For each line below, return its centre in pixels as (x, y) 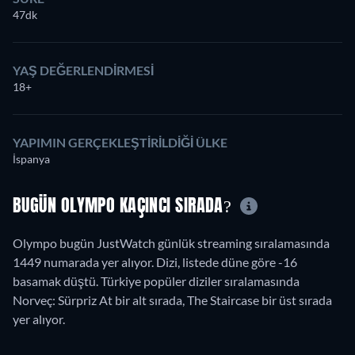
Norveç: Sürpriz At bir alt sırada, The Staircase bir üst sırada (172, 300)
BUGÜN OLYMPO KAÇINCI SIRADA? (124, 206)
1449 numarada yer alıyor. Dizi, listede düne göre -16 (155, 262)
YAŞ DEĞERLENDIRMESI (83, 70)
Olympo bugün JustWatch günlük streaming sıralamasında (171, 243)
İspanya (31, 158)
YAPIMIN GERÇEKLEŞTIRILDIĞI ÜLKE (120, 142)
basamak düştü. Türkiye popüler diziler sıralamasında (156, 281)
